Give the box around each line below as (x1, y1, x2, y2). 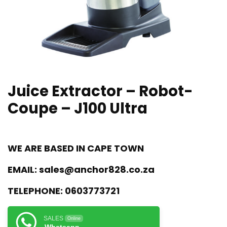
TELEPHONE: (8, 184, 63, 198)
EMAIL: (8, 163, 37, 176)
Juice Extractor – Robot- (8, 81, 193, 102)
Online (67, 216, 81, 221)
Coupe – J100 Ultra (8, 98, 147, 119)
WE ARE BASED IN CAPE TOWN (8, 142, 144, 155)
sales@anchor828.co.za (39, 163, 155, 176)
